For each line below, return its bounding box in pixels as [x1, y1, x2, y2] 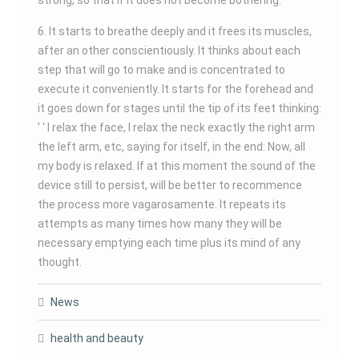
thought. [37, 256, 82, 268]
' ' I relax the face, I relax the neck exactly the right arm [37, 121, 315, 134]
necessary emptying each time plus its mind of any [37, 236, 301, 249]
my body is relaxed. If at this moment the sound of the [37, 159, 316, 172]
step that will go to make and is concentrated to [37, 63, 285, 76]
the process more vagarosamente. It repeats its [37, 198, 286, 211]
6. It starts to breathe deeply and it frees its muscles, [37, 25, 312, 38]
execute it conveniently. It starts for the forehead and [37, 83, 313, 95]
